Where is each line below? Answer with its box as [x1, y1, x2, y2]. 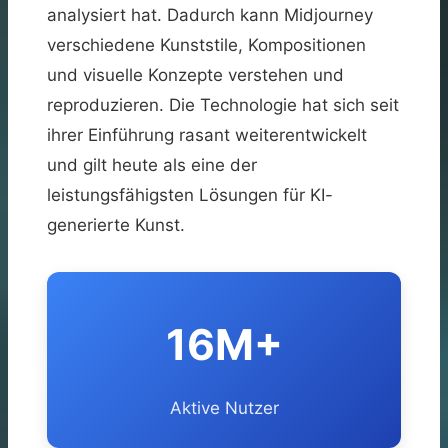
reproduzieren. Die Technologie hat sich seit [47, 94, 399, 115]
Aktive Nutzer [169, 397, 279, 418]
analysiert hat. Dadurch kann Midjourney [47, 4, 373, 25]
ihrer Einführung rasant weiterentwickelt [47, 124, 367, 145]
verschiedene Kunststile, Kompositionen [47, 34, 366, 55]
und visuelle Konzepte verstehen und [47, 64, 344, 85]
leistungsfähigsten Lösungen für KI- [47, 184, 333, 205]
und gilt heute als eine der [47, 154, 257, 175]
